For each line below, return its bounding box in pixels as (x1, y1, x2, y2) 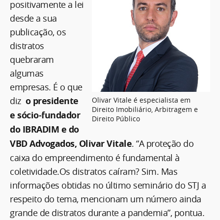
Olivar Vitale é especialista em (92, 95, 191, 105)
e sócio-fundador (10, 109, 80, 121)
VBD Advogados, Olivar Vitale (10, 137, 132, 150)
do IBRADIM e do (10, 123, 79, 136)
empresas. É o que (10, 81, 82, 93)
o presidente (25, 94, 79, 107)
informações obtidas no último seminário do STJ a (10, 179, 206, 191)
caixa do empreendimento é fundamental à (10, 151, 180, 164)
